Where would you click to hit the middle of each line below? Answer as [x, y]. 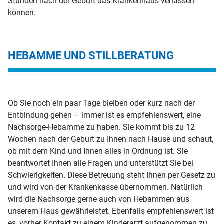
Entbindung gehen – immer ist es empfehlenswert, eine [104, 115]
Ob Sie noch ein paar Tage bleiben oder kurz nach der [101, 103]
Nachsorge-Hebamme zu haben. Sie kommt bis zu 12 [101, 127]
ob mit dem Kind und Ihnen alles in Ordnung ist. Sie [98, 151]
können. [22, 13]
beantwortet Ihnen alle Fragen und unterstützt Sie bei [101, 163]
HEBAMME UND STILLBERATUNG [91, 56]
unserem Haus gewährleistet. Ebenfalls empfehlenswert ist [111, 211]
